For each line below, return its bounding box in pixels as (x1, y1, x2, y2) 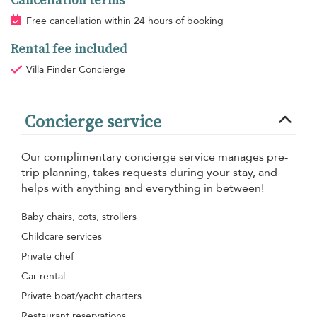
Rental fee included (11, 40, 127, 57)
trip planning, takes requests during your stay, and (21, 164, 277, 180)
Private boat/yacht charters (21, 289, 142, 303)
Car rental (21, 269, 65, 283)
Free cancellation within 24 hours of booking (25, 13, 224, 28)
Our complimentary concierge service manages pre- (21, 149, 288, 165)
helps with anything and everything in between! (21, 180, 264, 196)
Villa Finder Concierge (25, 62, 125, 76)
